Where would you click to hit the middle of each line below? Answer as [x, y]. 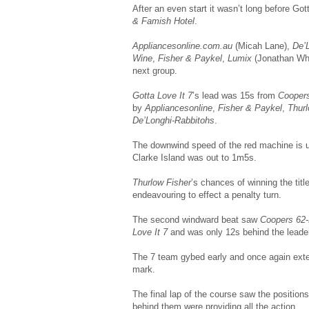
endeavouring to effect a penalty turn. [207, 195]
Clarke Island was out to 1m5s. [195, 157]
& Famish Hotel [163, 21]
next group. [155, 70]
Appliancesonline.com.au [182, 46]
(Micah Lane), [262, 46]
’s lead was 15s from [235, 95]
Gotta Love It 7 [162, 95]
